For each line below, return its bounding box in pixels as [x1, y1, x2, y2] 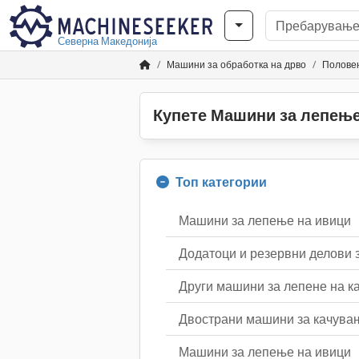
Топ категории [175, 173, 267, 191]
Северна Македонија [58, 34, 157, 48]
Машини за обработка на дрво [167, 58, 306, 71]
